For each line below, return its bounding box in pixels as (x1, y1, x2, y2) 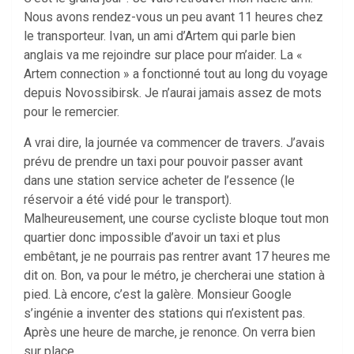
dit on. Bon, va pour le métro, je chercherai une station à (24, 267, 325, 283)
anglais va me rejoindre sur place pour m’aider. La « (24, 47, 303, 62)
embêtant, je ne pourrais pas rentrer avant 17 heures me (24, 248, 330, 264)
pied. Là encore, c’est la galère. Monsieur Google (24, 286, 292, 302)
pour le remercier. (24, 104, 119, 119)
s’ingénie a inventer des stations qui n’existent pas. (24, 305, 305, 321)
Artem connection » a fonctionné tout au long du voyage (24, 66, 328, 81)
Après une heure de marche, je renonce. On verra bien (24, 324, 315, 340)
